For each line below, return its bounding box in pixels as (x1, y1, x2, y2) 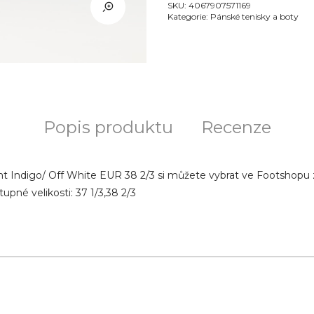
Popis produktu (43, 117, 173, 137)
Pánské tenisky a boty (210, 11, 299, 22)
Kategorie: (168, 11, 210, 22)
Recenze (200, 117, 271, 137)
